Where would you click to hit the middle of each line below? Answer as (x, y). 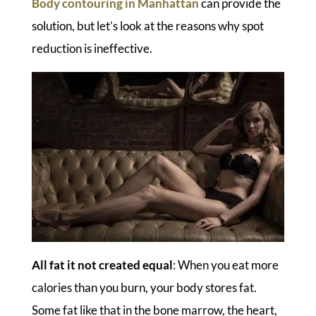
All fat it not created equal (102, 265)
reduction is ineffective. (92, 49)
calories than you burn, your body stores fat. (144, 287)
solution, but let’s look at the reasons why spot (147, 26)
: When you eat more (225, 265)
